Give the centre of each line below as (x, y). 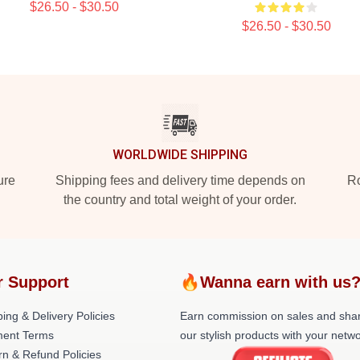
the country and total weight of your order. (180, 200)
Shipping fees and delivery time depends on (180, 180)
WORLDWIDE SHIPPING (180, 155)
